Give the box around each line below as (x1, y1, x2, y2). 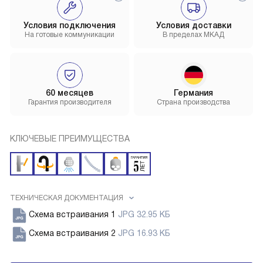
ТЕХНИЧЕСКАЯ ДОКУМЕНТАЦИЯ (10, 194, 123, 203)
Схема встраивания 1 (29, 210, 118, 220)
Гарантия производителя (28, 98, 112, 107)
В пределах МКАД (163, 31, 224, 39)
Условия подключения (23, 21, 116, 31)
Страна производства (157, 98, 230, 107)
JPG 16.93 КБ (118, 228, 170, 238)
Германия (174, 88, 213, 98)
